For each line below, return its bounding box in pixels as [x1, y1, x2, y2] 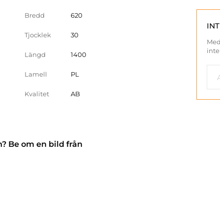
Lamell [25, 70, 47, 78]
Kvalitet [25, 90, 49, 98]
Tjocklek [25, 31, 51, 39]
